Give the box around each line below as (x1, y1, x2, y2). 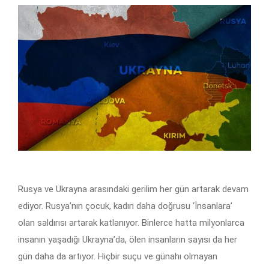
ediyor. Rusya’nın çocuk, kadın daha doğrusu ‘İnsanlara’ (18, 201, 232, 212)
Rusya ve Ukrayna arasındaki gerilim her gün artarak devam (18, 184, 249, 195)
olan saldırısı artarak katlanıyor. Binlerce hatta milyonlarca (18, 217, 244, 229)
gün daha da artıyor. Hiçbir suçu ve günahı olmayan (18, 251, 217, 262)
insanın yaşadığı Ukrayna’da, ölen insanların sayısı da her (18, 234, 237, 246)
